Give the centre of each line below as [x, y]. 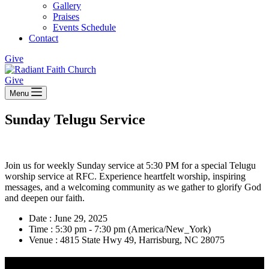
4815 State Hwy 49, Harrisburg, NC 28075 [142, 240]
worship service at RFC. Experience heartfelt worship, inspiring [125, 176]
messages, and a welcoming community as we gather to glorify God [133, 187]
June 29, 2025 [81, 218]
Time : [42, 229]
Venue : [44, 240]
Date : [41, 218]
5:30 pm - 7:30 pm [92, 229]
